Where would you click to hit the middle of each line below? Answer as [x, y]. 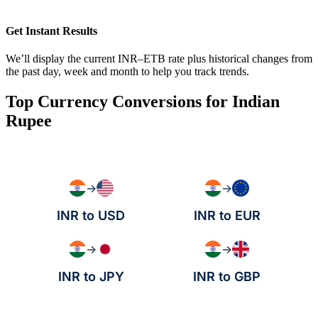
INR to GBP [227, 277]
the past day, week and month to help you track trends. [127, 72]
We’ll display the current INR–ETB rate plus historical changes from [159, 59]
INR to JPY [91, 277]
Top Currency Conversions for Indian [143, 102]
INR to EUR [227, 216]
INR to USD [91, 216]
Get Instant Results [51, 31]
